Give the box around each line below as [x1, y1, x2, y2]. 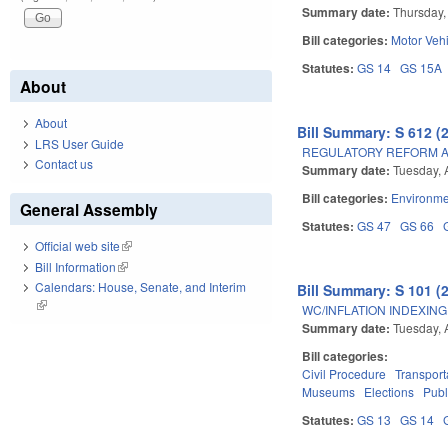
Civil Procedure [302, 364, 387, 382]
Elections [364, 382, 415, 400]
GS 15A [400, 58, 443, 76]
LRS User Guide [35, 134, 124, 152]
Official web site [35, 237, 120, 255]
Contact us [35, 155, 93, 173]
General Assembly [20, 198, 158, 222]
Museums [302, 382, 356, 400]
